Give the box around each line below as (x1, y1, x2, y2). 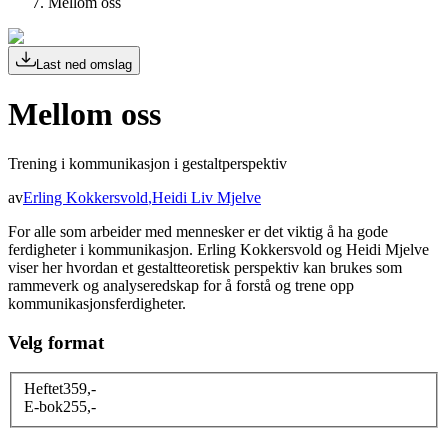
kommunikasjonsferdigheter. (8, 294, 186, 312)
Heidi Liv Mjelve (152, 188, 261, 206)
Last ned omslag (36, 57, 132, 72)
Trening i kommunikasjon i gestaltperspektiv (8, 154, 287, 172)
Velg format (8, 331, 104, 353)
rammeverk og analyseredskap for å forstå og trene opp (8, 276, 354, 294)
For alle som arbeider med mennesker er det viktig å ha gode (8, 222, 388, 240)
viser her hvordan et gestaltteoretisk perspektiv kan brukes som (8, 258, 402, 276)
